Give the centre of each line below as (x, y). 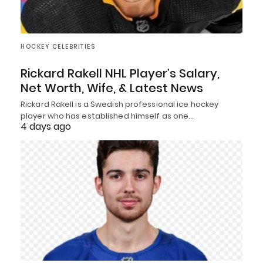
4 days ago (46, 127)
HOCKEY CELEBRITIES (58, 47)
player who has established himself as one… (107, 116)
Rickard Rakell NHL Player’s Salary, (120, 74)
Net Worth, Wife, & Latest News (112, 88)
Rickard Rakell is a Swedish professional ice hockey (120, 104)
